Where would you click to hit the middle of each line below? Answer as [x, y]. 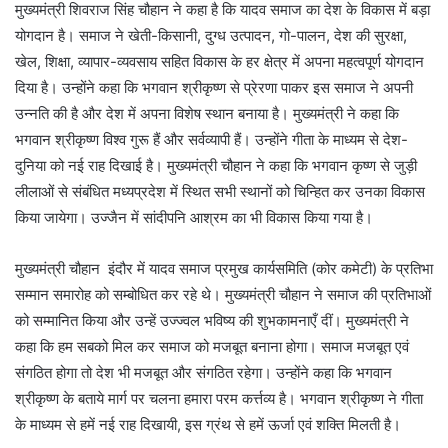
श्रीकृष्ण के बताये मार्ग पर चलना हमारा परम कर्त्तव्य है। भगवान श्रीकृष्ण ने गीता [219, 399]
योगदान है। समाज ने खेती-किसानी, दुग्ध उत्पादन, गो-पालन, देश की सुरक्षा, [211, 36]
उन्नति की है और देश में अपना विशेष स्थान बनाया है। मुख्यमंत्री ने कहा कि [207, 114]
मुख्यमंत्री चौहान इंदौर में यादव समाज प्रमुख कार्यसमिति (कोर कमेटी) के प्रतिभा [224, 269]
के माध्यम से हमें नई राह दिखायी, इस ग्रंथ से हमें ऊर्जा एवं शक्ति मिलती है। [208, 425]
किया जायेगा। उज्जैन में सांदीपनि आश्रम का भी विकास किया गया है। [194, 218]
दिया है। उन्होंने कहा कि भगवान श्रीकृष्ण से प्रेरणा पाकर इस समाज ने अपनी [214, 88]
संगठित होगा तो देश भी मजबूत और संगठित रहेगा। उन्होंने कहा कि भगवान [203, 373]
